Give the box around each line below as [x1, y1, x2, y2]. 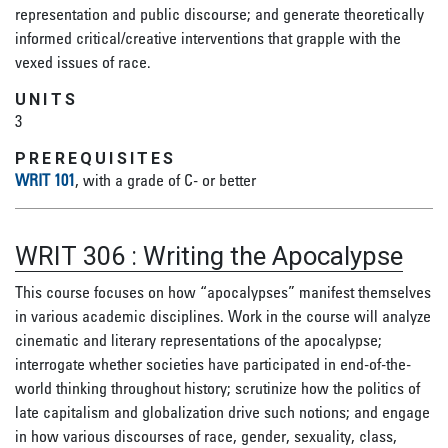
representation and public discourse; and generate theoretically [15, 4, 424, 24]
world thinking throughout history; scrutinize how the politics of [15, 378, 420, 398]
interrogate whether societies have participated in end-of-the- [15, 354, 411, 374]
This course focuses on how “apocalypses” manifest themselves [15, 282, 431, 302]
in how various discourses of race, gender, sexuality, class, [15, 426, 397, 446]
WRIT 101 [15, 170, 75, 190]
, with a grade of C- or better [75, 170, 256, 190]
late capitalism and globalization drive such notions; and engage [15, 402, 430, 422]
